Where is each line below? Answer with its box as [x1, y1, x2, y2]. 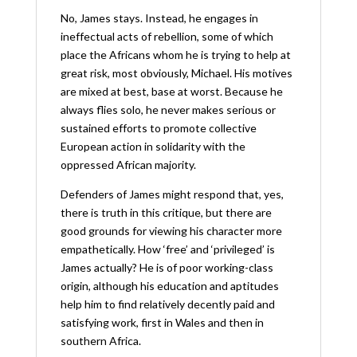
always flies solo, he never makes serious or [60, 102, 276, 116]
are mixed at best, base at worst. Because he [60, 84, 283, 98]
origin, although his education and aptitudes [60, 278, 279, 292]
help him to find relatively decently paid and [60, 296, 275, 311]
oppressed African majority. [60, 157, 196, 171]
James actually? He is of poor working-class [60, 260, 273, 274]
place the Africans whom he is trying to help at [60, 47, 291, 61]
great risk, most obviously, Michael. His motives [60, 65, 292, 80]
